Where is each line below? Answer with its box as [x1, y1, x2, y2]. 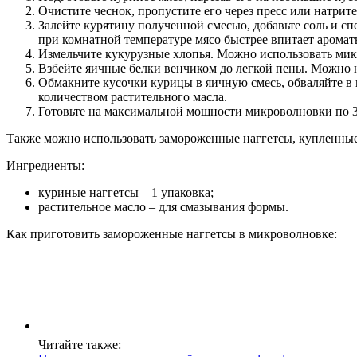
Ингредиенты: [6, 159, 84, 173]
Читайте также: [38, 338, 121, 352]
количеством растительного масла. [38, 90, 227, 104]
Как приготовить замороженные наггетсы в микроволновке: [6, 227, 337, 241]
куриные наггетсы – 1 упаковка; [38, 186, 214, 200]
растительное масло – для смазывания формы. [38, 200, 288, 214]
